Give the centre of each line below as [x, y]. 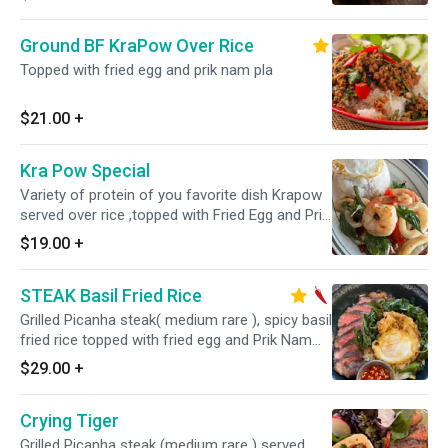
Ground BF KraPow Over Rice [137, 45]
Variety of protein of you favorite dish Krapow [171, 195]
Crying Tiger [69, 420]
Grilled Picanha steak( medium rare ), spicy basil [176, 320]
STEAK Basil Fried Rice [111, 295]
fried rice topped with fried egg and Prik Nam [166, 340]
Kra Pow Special [85, 170]
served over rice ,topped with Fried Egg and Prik [174, 215]
